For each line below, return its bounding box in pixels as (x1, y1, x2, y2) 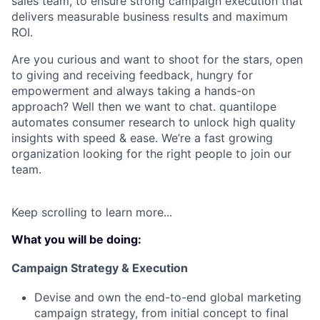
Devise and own (34, 290, 121, 305)
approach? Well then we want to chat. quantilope (11, 99, 276, 114)
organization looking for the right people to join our (11, 146, 291, 161)
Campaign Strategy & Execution (11, 261, 188, 276)
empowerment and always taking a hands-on (11, 83, 255, 98)
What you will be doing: (11, 231, 141, 246)
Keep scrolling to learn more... (11, 204, 172, 219)
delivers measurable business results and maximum (11, 9, 288, 24)
